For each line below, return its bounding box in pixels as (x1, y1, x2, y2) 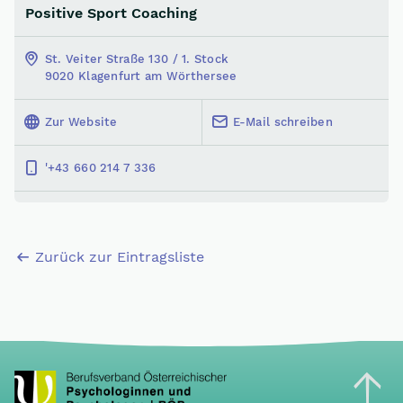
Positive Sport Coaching (25, 4, 197, 22)
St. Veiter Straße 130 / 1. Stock (44, 52, 229, 67)
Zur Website (44, 115, 118, 130)
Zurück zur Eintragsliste (35, 248, 204, 265)
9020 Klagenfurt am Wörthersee (44, 69, 237, 84)
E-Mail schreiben (232, 115, 333, 130)
